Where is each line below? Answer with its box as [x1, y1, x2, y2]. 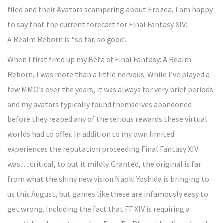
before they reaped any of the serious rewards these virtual [7, 114, 207, 124]
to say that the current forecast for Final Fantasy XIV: [7, 19, 187, 29]
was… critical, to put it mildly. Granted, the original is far [7, 159, 201, 169]
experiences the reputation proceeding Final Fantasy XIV [7, 144, 198, 154]
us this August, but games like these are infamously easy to [7, 189, 208, 199]
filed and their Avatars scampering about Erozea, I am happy [7, 4, 213, 14]
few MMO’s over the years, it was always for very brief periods [7, 84, 213, 94]
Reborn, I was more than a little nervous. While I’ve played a [7, 69, 210, 79]
